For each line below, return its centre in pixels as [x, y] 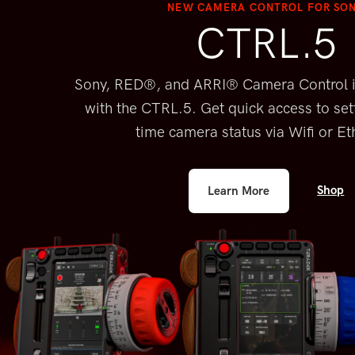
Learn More [239, 191]
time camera [176, 132]
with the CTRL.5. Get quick [174, 109]
